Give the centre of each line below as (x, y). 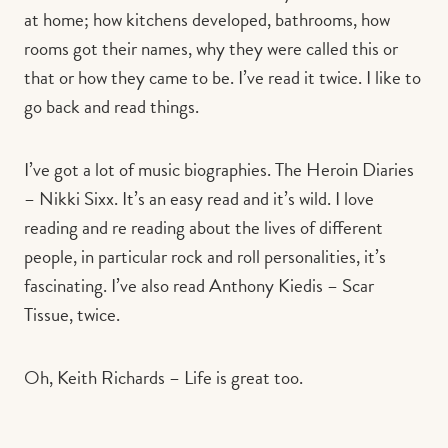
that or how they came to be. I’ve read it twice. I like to (222, 78)
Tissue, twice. (72, 315)
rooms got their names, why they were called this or (211, 49)
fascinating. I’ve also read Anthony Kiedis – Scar (199, 286)
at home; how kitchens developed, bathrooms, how (207, 20)
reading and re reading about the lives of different (203, 228)
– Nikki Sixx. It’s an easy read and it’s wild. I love (199, 199)
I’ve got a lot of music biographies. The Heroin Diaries (219, 170)
